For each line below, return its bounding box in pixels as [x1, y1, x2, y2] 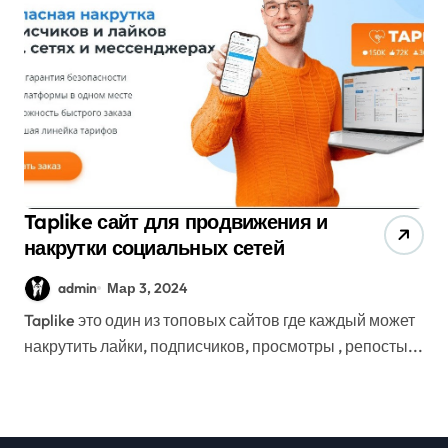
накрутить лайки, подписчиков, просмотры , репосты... [24, 336, 423, 357]
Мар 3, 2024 [107, 278, 188, 297]
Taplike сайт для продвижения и [24, 208, 328, 234]
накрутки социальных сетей [24, 234, 284, 260]
